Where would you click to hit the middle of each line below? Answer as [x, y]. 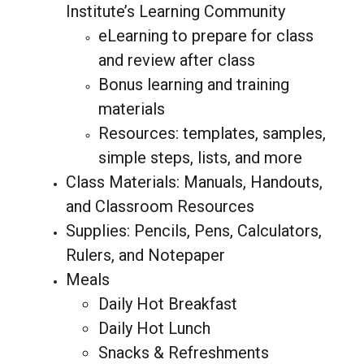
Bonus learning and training [193, 84]
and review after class [176, 60]
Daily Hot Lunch [154, 328]
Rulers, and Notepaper [145, 255]
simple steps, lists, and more [200, 157]
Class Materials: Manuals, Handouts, [194, 182]
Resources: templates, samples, [212, 133]
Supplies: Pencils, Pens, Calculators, [193, 230]
